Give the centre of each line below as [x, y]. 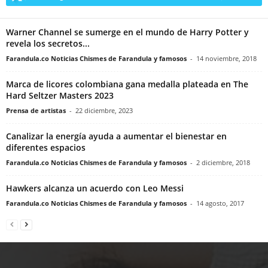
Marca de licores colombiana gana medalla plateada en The [127, 84]
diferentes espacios [46, 147]
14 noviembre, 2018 [226, 58]
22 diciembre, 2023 [104, 110]
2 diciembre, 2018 [223, 162]
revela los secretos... [48, 43]
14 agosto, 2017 [220, 203]
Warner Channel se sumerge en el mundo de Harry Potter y [127, 32]
